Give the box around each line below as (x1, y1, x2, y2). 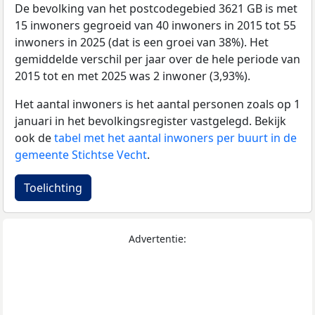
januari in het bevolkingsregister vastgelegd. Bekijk (15, 112, 286, 129)
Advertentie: (129, 231, 186, 245)
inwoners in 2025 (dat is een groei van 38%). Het (15, 34, 269, 50)
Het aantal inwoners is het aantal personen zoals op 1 (15, 96, 300, 112)
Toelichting (24, 179, 82, 195)
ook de (15, 129, 54, 146)
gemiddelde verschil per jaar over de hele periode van (15, 51, 300, 67)
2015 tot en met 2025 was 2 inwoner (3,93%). (15, 67, 250, 84)
